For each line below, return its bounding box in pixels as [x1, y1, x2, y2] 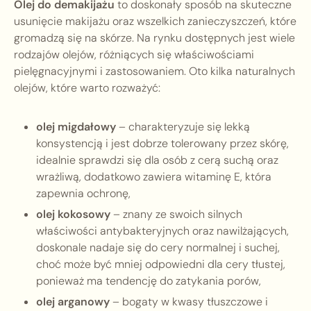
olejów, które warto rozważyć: [14, 81, 160, 96]
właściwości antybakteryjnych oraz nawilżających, [36, 224, 289, 239]
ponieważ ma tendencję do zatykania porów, [36, 274, 261, 289]
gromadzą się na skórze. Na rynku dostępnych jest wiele [14, 31, 295, 46]
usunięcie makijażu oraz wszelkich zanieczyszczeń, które [14, 14, 296, 29]
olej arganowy [36, 294, 110, 310]
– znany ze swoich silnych [110, 207, 242, 222]
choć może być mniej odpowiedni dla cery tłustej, [36, 257, 285, 272]
